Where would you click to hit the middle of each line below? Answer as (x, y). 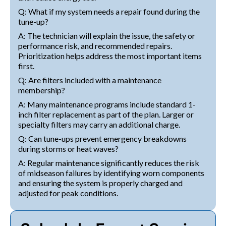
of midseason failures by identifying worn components (111, 173)
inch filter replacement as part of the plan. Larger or (106, 114)
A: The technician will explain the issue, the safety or (107, 35)
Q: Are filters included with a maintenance (90, 80)
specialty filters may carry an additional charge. (99, 124)
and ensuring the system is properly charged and (100, 183)
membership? (42, 90)
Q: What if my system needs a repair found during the (109, 11)
